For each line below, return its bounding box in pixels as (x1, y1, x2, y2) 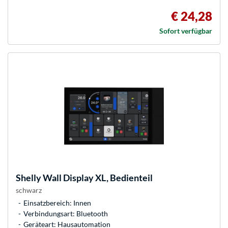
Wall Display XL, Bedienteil (41, 172, 153, 184)
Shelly (16, 172, 41, 184)
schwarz (16, 186, 42, 195)
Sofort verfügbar (159, 26, 212, 36)
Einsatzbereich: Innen (23, 198, 91, 208)
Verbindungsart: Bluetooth (23, 209, 108, 218)
